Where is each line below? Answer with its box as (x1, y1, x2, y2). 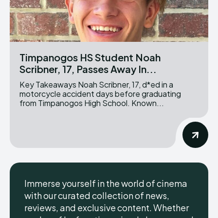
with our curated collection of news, (24, 189, 169, 201)
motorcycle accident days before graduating (19, 88, 181, 99)
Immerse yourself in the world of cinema (24, 177, 187, 189)
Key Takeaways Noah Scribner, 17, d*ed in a (19, 79, 78, 90)
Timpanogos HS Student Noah (19, 51, 161, 63)
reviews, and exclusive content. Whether (24, 201, 189, 213)
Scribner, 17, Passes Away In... (19, 62, 157, 75)
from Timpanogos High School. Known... (131, 97, 164, 108)
